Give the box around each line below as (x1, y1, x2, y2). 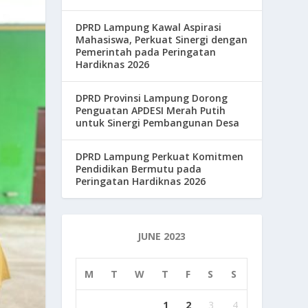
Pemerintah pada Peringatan (76, 45, 217, 59)
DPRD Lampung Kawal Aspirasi (76, 21, 222, 34)
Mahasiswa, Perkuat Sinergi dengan (76, 33, 248, 47)
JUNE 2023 (137, 230, 186, 243)
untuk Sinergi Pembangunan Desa (76, 116, 240, 130)
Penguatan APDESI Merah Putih (76, 104, 226, 118)
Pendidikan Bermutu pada (76, 162, 202, 176)
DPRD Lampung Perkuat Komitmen (76, 150, 244, 164)
